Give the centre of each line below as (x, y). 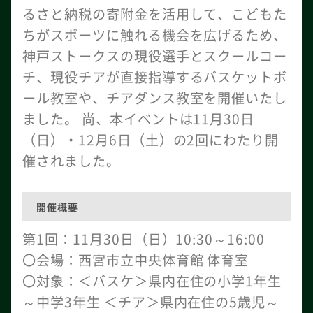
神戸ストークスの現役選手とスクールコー (155, 56)
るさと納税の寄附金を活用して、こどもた (155, 14)
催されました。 (71, 161)
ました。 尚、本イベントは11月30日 (139, 119)
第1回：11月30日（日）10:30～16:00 (144, 239)
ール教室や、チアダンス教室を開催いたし (155, 98)
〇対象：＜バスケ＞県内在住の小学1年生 (152, 281)
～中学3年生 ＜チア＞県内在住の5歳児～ (151, 302)
